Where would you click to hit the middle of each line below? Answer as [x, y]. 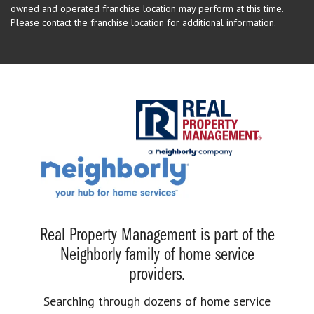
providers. [157, 275]
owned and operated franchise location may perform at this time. [147, 8]
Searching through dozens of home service [157, 301]
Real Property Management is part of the [157, 235]
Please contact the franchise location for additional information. [143, 22]
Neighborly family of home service [157, 255]
